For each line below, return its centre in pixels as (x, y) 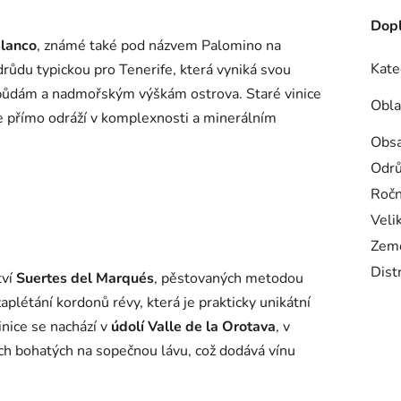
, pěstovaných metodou (229, 279)
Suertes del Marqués (85, 279)
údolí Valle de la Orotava (193, 327)
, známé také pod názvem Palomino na (159, 46)
